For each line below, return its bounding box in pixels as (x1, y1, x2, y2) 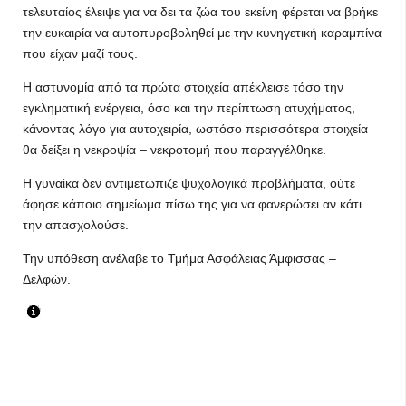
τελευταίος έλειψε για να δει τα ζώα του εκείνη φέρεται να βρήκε (23, 5, 378, 19)
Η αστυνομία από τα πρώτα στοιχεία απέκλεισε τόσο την (23, 80, 343, 94)
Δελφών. (23, 272, 71, 286)
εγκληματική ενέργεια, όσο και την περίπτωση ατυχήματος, (23, 101, 355, 115)
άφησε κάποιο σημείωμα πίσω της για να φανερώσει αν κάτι (23, 197, 362, 211)
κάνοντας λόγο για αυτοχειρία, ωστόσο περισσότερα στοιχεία (23, 121, 368, 136)
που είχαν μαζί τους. (23, 46, 138, 61)
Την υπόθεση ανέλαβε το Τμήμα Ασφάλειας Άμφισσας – (23, 251, 336, 266)
